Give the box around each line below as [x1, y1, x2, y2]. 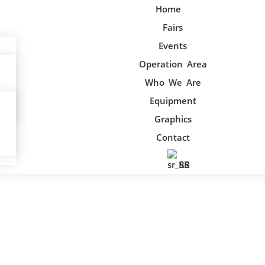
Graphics [154, 113, 192, 125]
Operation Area [138, 58, 207, 70]
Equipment [149, 95, 196, 106]
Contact [156, 131, 190, 143]
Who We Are [144, 76, 201, 88]
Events [159, 40, 187, 51]
